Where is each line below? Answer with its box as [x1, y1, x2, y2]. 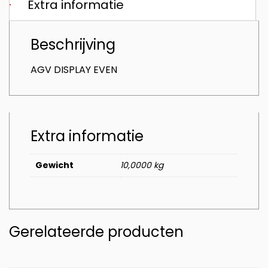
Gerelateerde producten [9, 221, 184, 242]
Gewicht [35, 159, 74, 171]
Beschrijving [31, 35, 115, 54]
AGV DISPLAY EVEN [31, 63, 117, 77]
